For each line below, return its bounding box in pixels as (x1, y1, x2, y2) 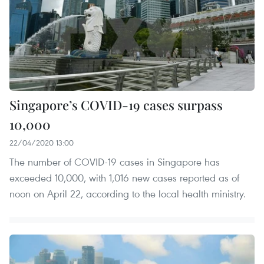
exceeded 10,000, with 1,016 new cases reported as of (9, 171, 239, 185)
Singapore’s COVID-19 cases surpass (9, 96, 223, 114)
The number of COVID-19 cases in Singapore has (9, 155, 220, 169)
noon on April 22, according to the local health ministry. (9, 187, 246, 201)
